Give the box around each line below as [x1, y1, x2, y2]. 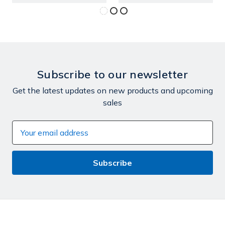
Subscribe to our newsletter [37, 67, 188, 82]
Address [12, 134, 46, 144]
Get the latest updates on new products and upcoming [12, 85, 213, 96]
